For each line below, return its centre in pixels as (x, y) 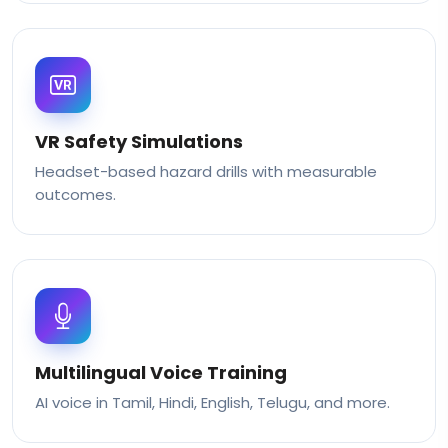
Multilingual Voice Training (161, 373)
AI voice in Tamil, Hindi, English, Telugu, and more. (212, 403)
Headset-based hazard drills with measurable (206, 172)
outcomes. (75, 195)
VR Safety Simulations (139, 142)
